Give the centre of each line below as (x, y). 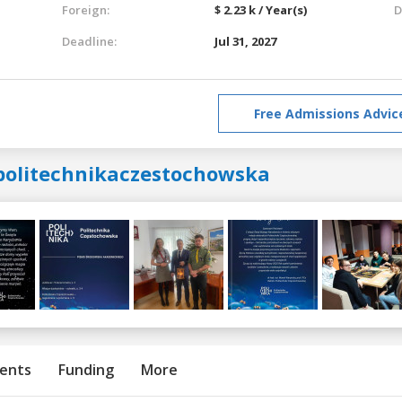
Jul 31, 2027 (245, 41)
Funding (86, 369)
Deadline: (89, 41)
